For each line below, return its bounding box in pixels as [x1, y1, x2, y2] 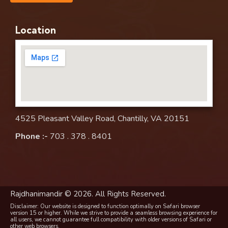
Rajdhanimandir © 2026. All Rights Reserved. [10, 188, 166, 199]
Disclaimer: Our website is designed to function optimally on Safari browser [10, 203, 200, 211]
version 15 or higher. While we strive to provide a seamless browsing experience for [10, 209, 217, 217]
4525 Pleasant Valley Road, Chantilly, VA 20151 [15, 112, 189, 124]
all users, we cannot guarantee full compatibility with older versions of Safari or [10, 216, 212, 224]
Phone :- [15, 131, 48, 142]
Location [15, 23, 56, 36]
